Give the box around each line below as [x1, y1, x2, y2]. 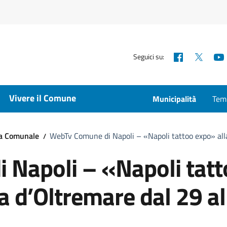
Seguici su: [133, 51, 165, 62]
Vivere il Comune [9, 91, 76, 105]
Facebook [184, 49, 221, 63]
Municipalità [153, 93, 196, 105]
